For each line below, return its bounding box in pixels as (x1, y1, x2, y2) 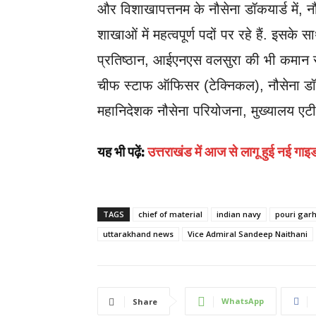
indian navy (217, 209, 261, 219)
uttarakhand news (103, 229, 174, 239)
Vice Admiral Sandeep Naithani (188, 229, 308, 239)
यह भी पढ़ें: (97, 144, 147, 160)
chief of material (138, 209, 202, 219)
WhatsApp (221, 296, 264, 306)
